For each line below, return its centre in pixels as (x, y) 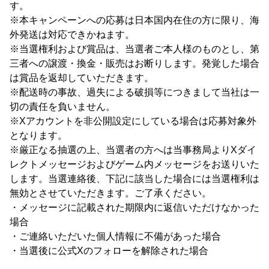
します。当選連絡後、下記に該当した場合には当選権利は (134, 179)
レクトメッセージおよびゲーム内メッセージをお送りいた (134, 164)
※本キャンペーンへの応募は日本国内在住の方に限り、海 (134, 20)
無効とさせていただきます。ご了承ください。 (110, 193)
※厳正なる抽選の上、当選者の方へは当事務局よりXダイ (133, 150)
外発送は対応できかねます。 (72, 35)
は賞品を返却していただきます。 (82, 78)
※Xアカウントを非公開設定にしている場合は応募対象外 (133, 121)
